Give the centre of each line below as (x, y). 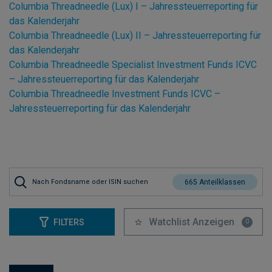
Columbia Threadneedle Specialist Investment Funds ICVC (133, 65)
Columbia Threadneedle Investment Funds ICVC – (115, 94)
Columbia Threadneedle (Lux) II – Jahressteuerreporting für (135, 36)
